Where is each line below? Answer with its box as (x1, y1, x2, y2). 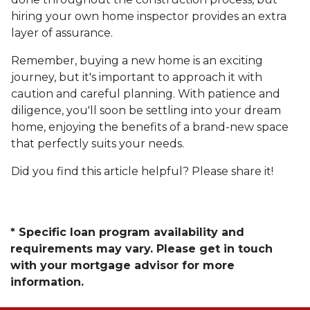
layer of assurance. (11, 26, 113, 39)
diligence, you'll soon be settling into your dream (11, 103, 281, 117)
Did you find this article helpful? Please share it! (11, 164, 273, 178)
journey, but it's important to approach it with (11, 70, 262, 84)
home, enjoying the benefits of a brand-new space (11, 120, 289, 134)
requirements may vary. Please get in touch (10, 241, 273, 255)
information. (10, 275, 84, 289)
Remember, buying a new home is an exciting (11, 53, 263, 67)
